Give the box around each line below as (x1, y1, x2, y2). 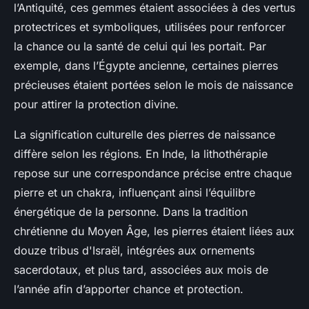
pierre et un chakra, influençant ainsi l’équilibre (14, 186, 255, 200)
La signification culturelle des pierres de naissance (14, 128, 275, 142)
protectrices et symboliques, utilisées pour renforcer (14, 20, 286, 34)
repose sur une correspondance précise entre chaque (14, 166, 292, 181)
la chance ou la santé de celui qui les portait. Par (14, 39, 266, 54)
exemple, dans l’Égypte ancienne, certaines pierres (14, 59, 278, 73)
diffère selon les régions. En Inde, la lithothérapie (14, 147, 268, 161)
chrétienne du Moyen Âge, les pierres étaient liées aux (14, 224, 295, 239)
